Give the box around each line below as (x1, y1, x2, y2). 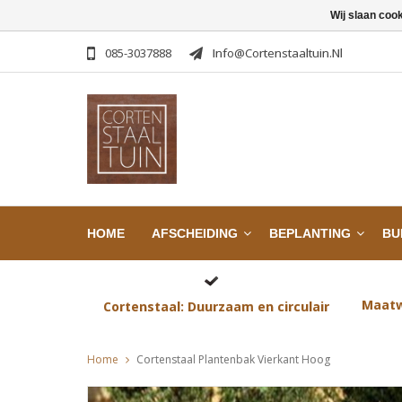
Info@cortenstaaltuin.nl (213, 45, 343, 62)
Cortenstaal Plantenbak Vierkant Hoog (136, 352, 330, 368)
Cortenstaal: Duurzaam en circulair (102, 298, 329, 316)
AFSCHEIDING (152, 226, 238, 241)
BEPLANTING (269, 226, 351, 241)
